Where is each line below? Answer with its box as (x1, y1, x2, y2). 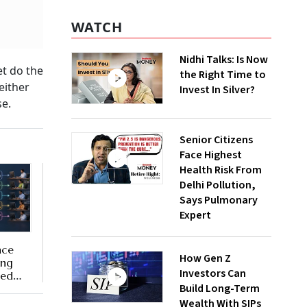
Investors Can (180, 266, 246, 282)
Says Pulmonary (180, 193, 258, 208)
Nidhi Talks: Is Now (180, 52, 268, 68)
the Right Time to (180, 67, 266, 83)
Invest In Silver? (180, 82, 255, 98)
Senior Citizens (180, 132, 253, 148)
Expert (180, 208, 211, 223)
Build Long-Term (180, 281, 260, 297)
